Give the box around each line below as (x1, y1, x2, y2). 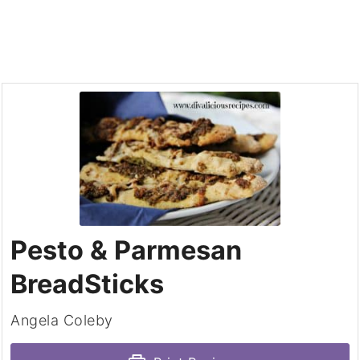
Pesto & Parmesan (10, 235, 243, 267)
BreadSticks (10, 268, 165, 301)
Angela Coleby (10, 312, 113, 329)
